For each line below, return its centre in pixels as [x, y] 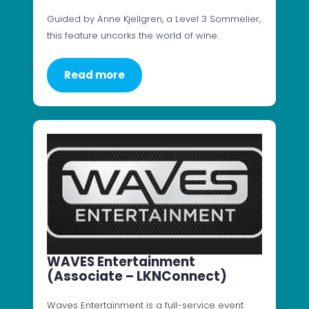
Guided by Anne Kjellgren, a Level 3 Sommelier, [154, 19]
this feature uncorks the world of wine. [133, 35]
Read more [94, 74]
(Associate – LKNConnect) [137, 277]
